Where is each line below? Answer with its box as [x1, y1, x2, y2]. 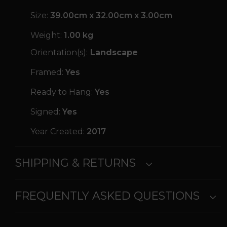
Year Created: [30, 127, 85, 137]
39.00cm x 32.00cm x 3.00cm [50, 11, 172, 21]
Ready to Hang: [30, 87, 93, 97]
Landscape [88, 48, 138, 58]
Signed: [30, 107, 60, 117]
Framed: [30, 67, 63, 78]
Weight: [30, 30, 62, 41]
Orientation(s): [30, 48, 88, 58]
